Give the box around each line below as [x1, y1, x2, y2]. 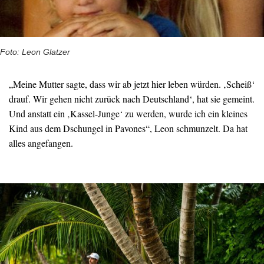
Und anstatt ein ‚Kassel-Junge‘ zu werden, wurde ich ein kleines [9, 107, 247, 120]
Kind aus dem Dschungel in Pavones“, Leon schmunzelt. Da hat [9, 122, 247, 135]
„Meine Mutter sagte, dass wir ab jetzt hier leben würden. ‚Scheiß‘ [9, 78, 255, 91]
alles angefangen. [9, 137, 73, 150]
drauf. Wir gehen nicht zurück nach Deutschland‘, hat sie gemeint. [9, 93, 255, 105]
